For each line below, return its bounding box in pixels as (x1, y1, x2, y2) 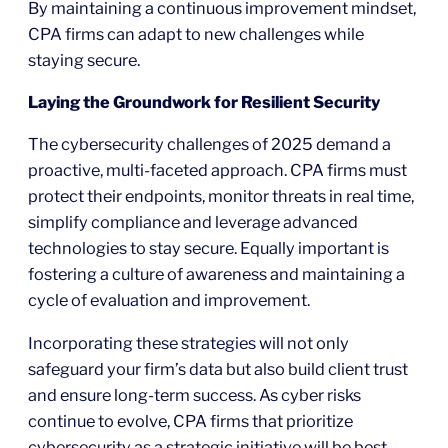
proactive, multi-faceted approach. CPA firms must (28, 160, 407, 181)
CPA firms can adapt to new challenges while (28, 23, 364, 44)
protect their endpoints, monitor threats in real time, (28, 186, 414, 207)
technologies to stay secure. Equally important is (28, 238, 389, 259)
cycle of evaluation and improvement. (28, 290, 310, 311)
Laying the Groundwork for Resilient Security (28, 92, 380, 113)
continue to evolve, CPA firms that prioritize (28, 410, 353, 431)
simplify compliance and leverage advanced (28, 212, 358, 233)
